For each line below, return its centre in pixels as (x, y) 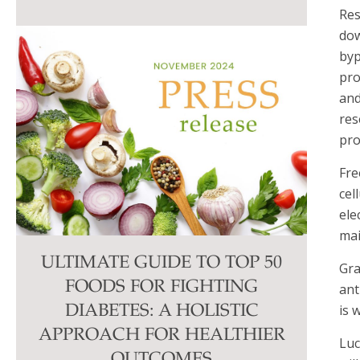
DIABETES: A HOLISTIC (162, 311)
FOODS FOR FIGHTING (162, 287)
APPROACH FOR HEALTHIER (162, 335)
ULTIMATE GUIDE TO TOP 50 (162, 263)
